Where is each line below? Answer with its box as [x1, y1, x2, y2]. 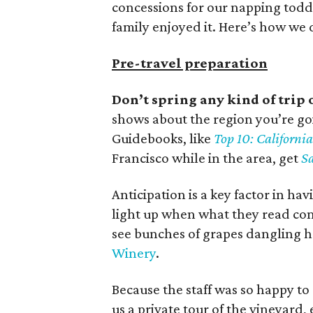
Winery [112, 245, 156, 261]
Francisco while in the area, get [112, 150, 301, 166]
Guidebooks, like [112, 130, 214, 147]
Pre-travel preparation [112, 54, 268, 71]
